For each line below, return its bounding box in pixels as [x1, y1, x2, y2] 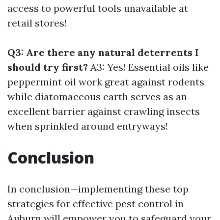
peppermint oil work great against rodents [7, 75, 204, 88]
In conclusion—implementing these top [7, 182, 189, 195]
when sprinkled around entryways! [7, 119, 168, 132]
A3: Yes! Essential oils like [88, 60, 209, 73]
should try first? [7, 60, 88, 73]
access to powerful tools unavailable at [7, 1, 188, 14]
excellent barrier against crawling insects [7, 105, 200, 117]
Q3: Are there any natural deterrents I [7, 46, 199, 58]
